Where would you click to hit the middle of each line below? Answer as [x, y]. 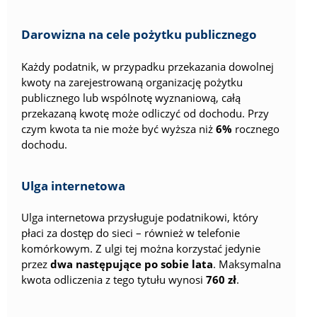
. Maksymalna [247, 264]
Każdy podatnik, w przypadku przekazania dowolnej [148, 66]
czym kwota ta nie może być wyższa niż [119, 128]
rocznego [256, 128]
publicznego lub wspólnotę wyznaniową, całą [131, 97]
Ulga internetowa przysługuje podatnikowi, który [140, 218]
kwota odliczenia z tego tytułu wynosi [114, 280]
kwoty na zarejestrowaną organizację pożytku [132, 82]
